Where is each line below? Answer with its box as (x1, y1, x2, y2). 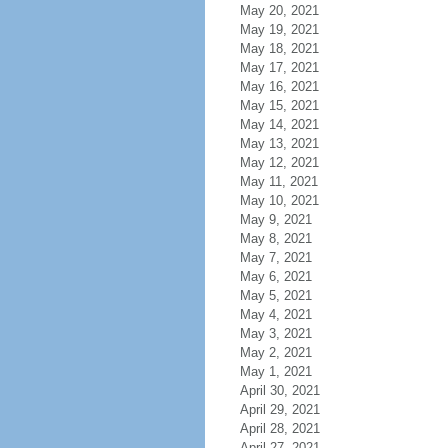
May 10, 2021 (239, 193, 319, 208)
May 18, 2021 (239, 41, 319, 56)
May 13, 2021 (239, 136, 319, 151)
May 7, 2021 (239, 250, 312, 265)
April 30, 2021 (239, 383, 320, 398)
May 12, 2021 (239, 155, 319, 170)
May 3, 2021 (239, 326, 312, 341)
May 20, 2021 (239, 3, 319, 18)
